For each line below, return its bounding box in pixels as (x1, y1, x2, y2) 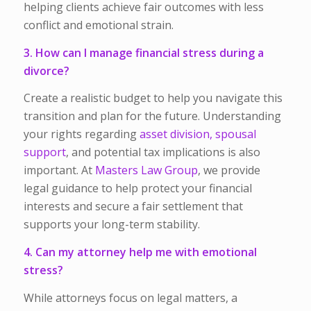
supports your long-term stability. (23, 217, 200, 233)
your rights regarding (23, 126, 140, 142)
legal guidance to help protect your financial (23, 180, 252, 196)
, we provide (197, 162, 260, 178)
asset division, (139, 126, 212, 142)
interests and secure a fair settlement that (23, 199, 243, 215)
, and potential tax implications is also (65, 144, 260, 160)
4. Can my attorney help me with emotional (23, 244, 257, 260)
